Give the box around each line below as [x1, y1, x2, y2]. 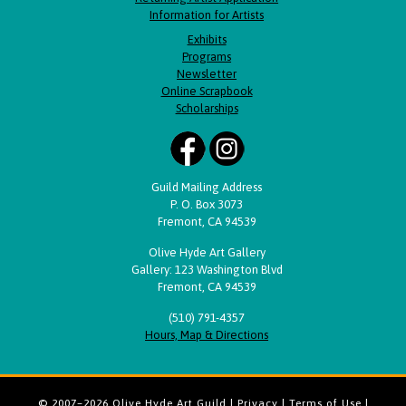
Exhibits [187, 33, 227, 47]
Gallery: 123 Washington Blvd [130, 263, 283, 277]
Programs [182, 50, 232, 64]
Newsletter [177, 67, 237, 82]
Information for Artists [150, 8, 265, 23]
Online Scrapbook [160, 84, 253, 99]
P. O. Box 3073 [170, 198, 244, 212]
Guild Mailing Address [151, 180, 263, 195]
